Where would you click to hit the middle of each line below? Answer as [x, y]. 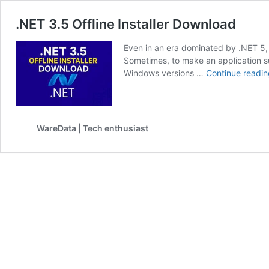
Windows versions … [165, 73]
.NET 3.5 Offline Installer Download [126, 24]
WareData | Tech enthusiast [92, 128]
